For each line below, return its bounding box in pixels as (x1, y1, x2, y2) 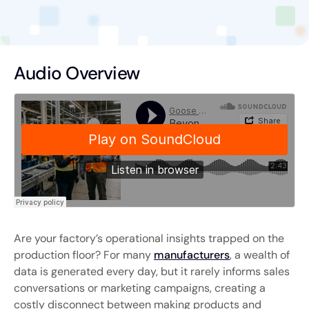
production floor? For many (14, 248, 154, 263)
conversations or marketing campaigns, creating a (14, 281, 266, 296)
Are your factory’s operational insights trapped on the (14, 231, 284, 246)
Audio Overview (14, 61, 140, 85)
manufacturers (154, 248, 230, 263)
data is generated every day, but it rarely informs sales (14, 264, 290, 279)
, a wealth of (230, 248, 290, 263)
